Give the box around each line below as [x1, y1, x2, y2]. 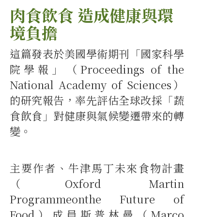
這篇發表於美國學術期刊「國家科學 [10, 46, 184, 62]
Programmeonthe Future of [10, 191, 184, 207]
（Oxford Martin [10, 176, 184, 191]
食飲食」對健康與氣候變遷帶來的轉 [10, 108, 184, 124]
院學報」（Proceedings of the [10, 62, 184, 77]
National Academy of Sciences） [10, 77, 184, 93]
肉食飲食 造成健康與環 [10, 3, 173, 27]
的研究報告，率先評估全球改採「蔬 [10, 93, 184, 108]
